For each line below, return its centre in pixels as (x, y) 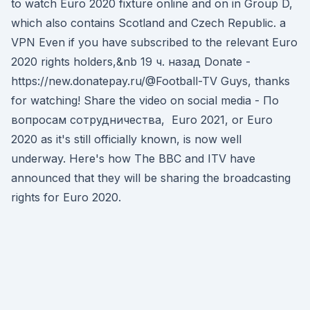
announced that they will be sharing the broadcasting (151, 178)
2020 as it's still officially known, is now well (126, 139)
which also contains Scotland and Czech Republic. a (148, 23)
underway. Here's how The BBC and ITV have (133, 158)
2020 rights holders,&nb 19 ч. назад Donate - (131, 62)
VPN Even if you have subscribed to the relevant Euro (154, 42)
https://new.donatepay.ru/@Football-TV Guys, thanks (151, 81)
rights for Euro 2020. (66, 197)
